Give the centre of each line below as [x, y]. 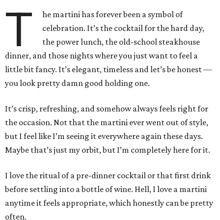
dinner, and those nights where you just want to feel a [101, 56]
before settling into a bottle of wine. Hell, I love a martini [106, 189]
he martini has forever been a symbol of [113, 14]
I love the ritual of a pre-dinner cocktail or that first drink [108, 176]
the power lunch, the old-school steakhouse [121, 42]
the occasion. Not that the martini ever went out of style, [107, 123]
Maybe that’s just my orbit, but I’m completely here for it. [108, 150]
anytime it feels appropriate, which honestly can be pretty [109, 203]
